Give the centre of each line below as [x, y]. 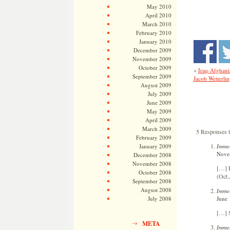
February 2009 [154, 137]
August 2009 [156, 85]
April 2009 [158, 120]
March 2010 [157, 24]
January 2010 [155, 41]
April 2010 [158, 15]
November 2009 [152, 59]
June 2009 [159, 102]
